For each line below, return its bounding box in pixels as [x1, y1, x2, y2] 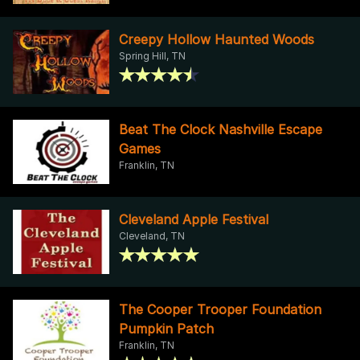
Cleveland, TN [119, 229, 185, 242]
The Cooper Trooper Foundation [119, 301, 321, 317]
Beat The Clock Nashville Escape [119, 121, 322, 137]
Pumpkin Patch [119, 320, 214, 337]
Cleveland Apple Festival [119, 211, 268, 227]
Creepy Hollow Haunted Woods [119, 31, 314, 47]
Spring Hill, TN [119, 49, 186, 62]
